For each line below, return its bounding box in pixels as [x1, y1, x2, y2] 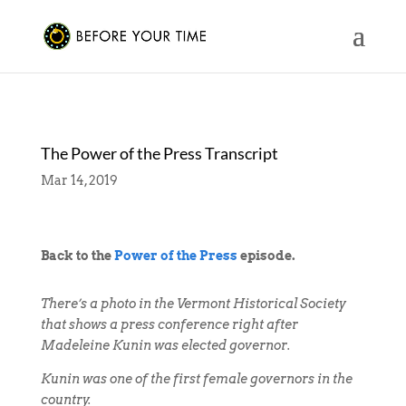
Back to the [40, 248, 114, 263]
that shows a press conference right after [40, 317, 298, 332]
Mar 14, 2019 [40, 173, 118, 188]
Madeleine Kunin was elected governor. [40, 338, 291, 353]
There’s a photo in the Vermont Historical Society [40, 296, 346, 311]
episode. [237, 248, 295, 263]
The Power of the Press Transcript [40, 143, 278, 163]
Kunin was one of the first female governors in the [40, 372, 353, 386]
